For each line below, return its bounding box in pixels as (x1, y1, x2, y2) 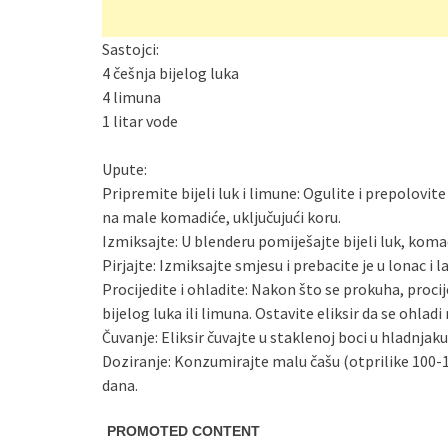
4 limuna (102, 87, 161, 108)
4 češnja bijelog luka (102, 63, 239, 84)
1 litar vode (102, 111, 178, 132)
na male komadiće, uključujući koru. (102, 207, 341, 228)
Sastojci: (102, 39, 159, 60)
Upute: (102, 159, 147, 180)
